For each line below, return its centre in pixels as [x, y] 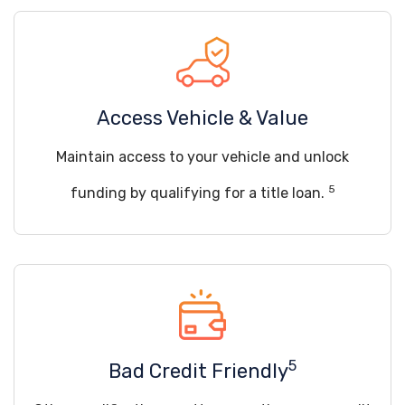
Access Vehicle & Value [202, 118]
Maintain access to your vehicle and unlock [202, 157]
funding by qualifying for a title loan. [199, 193]
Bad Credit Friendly [198, 371]
